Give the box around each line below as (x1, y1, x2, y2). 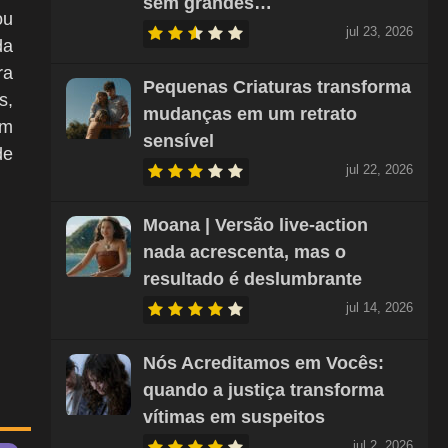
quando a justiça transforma (142, 380, 384, 400)
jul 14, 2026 (345, 300, 413, 315)
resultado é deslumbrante (142, 269, 362, 289)
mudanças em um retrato (142, 104, 357, 124)
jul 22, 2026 (345, 162, 413, 177)
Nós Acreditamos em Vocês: (142, 353, 384, 373)
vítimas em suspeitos (142, 407, 325, 427)
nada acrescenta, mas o (142, 242, 346, 262)
